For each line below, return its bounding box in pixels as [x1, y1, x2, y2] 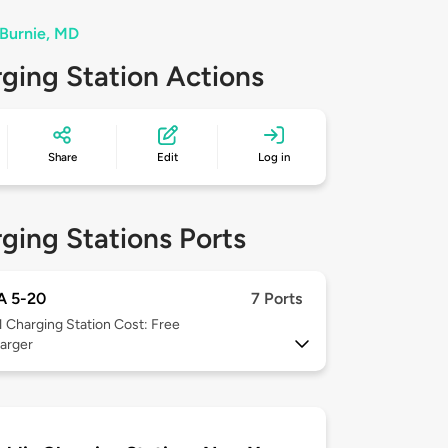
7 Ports [251, 289, 302, 309]
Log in [258, 150, 291, 165]
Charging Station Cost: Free [6, 316, 180, 334]
